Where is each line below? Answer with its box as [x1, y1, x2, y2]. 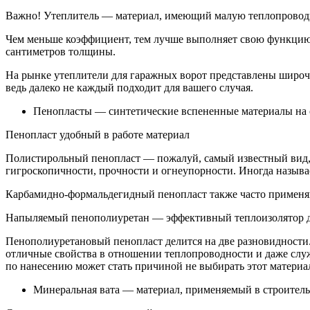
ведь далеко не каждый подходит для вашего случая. [6, 81, 253, 93]
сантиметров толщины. [6, 45, 116, 57]
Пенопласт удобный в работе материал [6, 128, 190, 140]
